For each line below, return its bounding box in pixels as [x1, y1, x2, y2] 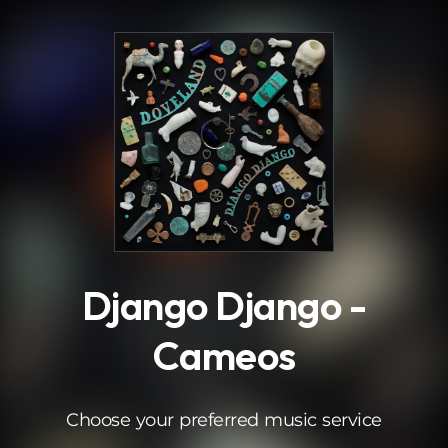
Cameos [152, 330, 296, 380]
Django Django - [81, 280, 367, 330]
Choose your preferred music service [66, 409, 382, 431]
